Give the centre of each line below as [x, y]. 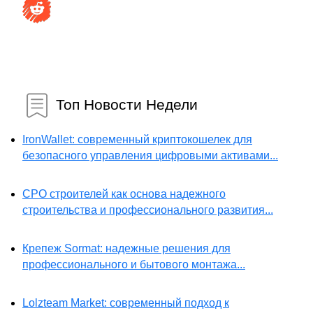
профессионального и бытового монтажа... [134, 265]
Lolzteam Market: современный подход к [126, 303]
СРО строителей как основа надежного [124, 194]
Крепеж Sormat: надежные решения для [126, 249]
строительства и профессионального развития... [148, 210]
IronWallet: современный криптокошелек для [137, 140]
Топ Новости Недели [127, 104]
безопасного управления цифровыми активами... [150, 156]
